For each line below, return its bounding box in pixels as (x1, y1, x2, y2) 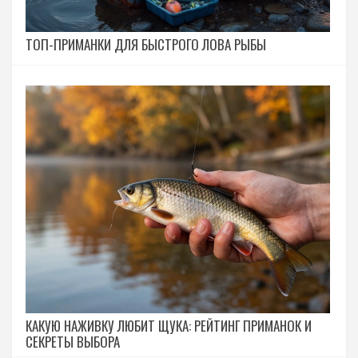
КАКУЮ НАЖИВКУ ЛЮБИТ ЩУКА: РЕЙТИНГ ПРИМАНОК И (26, 316, 312, 336)
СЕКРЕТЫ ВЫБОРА (26, 332, 120, 352)
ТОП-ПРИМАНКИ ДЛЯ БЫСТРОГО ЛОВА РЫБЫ (26, 34, 266, 54)
